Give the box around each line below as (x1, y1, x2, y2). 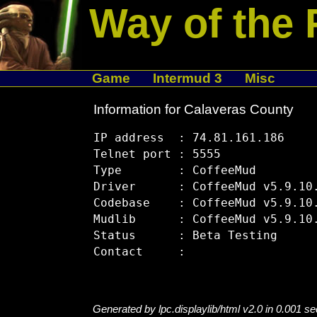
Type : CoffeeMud (93, 164, 256, 178)
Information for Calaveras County (93, 101, 294, 117)
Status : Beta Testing (93, 229, 277, 243)
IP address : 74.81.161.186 (93, 132, 284, 145)
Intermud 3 (152, 71, 222, 86)
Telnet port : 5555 (93, 148, 221, 161)
